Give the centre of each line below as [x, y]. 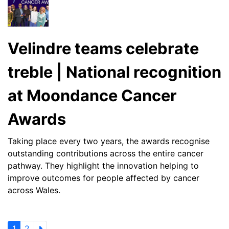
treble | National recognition [114, 72]
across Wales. [34, 190]
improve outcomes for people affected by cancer [104, 178]
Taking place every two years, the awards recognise [109, 141]
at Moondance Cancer [92, 96]
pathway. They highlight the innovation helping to [103, 165]
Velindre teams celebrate [103, 49]
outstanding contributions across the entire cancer [106, 153]
